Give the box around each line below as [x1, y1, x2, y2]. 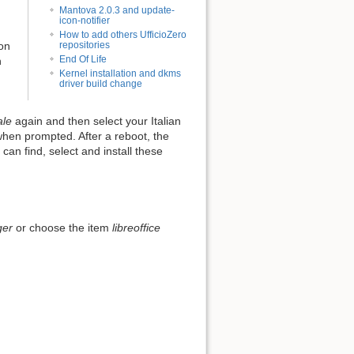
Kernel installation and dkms [59, 67, 182, 79]
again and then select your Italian [12, 115, 181, 128]
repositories [59, 39, 111, 51]
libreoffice [112, 220, 160, 234]
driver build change [59, 77, 143, 89]
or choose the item [13, 220, 112, 234]
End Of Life [59, 53, 107, 65]
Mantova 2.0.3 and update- [59, 4, 175, 16]
